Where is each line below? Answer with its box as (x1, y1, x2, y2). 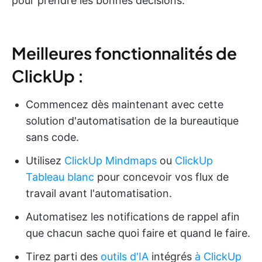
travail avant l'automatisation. (26, 187, 172, 199)
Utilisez (26, 154, 64, 167)
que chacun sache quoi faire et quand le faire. (26, 226, 250, 239)
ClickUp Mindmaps (64, 154, 157, 167)
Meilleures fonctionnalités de (12, 42, 237, 63)
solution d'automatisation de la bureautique (26, 114, 239, 127)
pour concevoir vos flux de (94, 170, 229, 183)
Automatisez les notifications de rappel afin (26, 210, 240, 223)
